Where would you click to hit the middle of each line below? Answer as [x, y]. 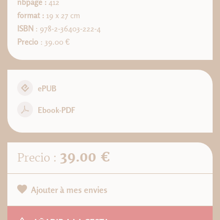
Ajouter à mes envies [69, 190]
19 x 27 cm [62, 15]
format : [31, 15]
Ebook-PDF [56, 110]
